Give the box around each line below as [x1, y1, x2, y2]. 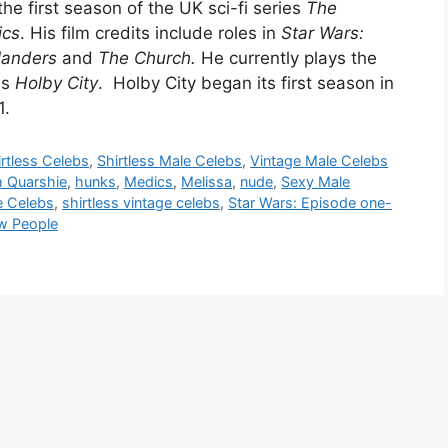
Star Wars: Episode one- [228, 193, 392, 211]
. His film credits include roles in [20, 22, 281, 43]
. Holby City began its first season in [98, 72, 394, 93]
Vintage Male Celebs [250, 151, 389, 169]
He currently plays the [196, 47, 377, 68]
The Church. [98, 47, 196, 68]
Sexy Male [281, 172, 351, 190]
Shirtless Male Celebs [97, 151, 243, 169]
